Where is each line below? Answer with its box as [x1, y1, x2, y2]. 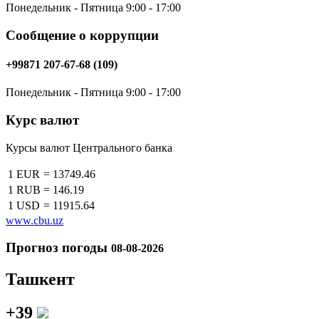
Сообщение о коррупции [6, 27, 159, 43]
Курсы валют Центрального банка [6, 141, 172, 154]
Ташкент [6, 270, 75, 289]
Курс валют [6, 112, 79, 127]
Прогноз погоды [6, 240, 108, 256]
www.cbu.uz [6, 214, 63, 226]
